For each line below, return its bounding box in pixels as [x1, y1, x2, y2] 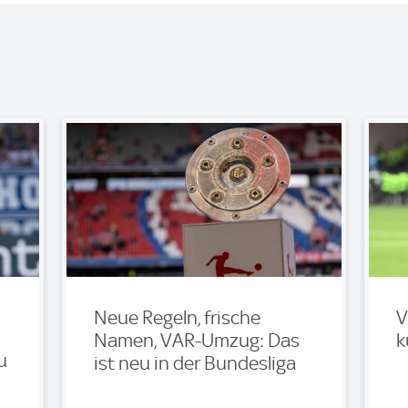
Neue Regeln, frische [93, 306, 260, 329]
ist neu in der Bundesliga [93, 352, 296, 374]
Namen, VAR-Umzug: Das [93, 329, 300, 352]
